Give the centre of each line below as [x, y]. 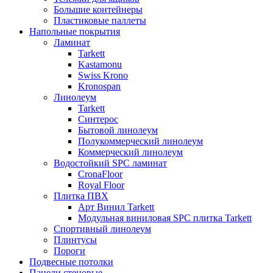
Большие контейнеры [98, 9]
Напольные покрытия [75, 31]
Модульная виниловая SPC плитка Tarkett [165, 218]
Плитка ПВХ [81, 196]
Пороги [69, 250]
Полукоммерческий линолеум [140, 141]
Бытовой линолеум [118, 130]
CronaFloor [100, 174]
